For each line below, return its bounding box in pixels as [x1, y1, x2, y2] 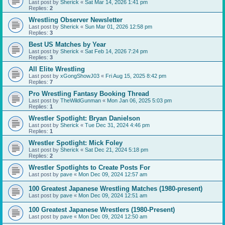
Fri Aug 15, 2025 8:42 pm [105, 72, 166, 79]
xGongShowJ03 [60, 72, 99, 79]
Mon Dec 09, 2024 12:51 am [78, 192, 147, 198]
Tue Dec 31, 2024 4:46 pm [85, 122, 150, 128]
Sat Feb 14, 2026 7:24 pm [85, 48, 148, 54]
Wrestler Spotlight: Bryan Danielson [29, 114, 140, 122]
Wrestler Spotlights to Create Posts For [29, 163, 150, 171]
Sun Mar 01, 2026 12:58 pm [85, 23, 152, 30]
